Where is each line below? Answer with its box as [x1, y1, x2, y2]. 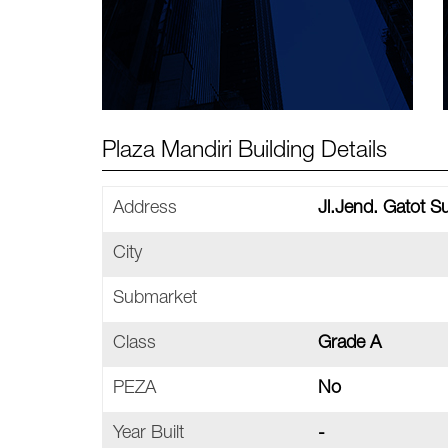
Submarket [113, 290, 197, 308]
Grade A [318, 335, 381, 353]
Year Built [113, 425, 184, 443]
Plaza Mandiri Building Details [102, 141, 387, 164]
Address [113, 200, 177, 218]
